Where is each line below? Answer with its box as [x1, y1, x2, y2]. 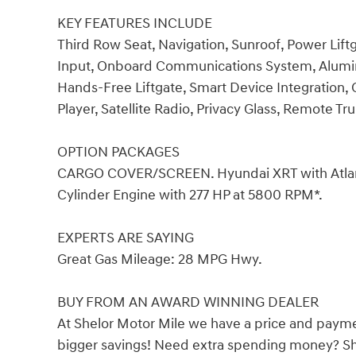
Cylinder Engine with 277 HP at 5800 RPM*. [57, 186, 323, 205]
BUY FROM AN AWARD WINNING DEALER [57, 293, 319, 312]
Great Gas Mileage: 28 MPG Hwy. [57, 250, 262, 269]
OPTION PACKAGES [57, 143, 180, 162]
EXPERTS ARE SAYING [57, 229, 194, 248]
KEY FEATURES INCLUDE [57, 14, 212, 33]
